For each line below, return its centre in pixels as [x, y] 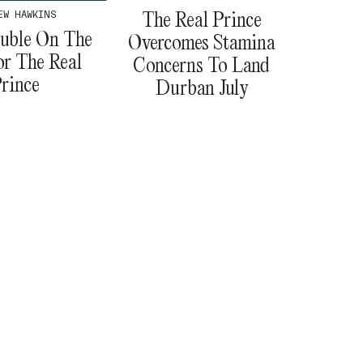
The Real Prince [201, 19]
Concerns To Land [202, 64]
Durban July [201, 87]
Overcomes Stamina [201, 41]
